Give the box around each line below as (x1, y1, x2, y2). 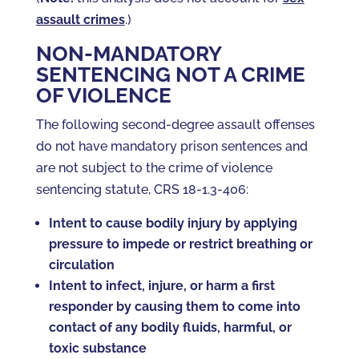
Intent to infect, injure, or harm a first (48, 278, 275, 293)
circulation (48, 257, 115, 272)
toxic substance (48, 341, 147, 356)
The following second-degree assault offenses (35, 117, 315, 132)
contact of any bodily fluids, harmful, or (48, 320, 292, 335)
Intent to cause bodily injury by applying (48, 216, 297, 231)
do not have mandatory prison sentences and (35, 139, 308, 154)
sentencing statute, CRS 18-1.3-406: (35, 182, 248, 197)
